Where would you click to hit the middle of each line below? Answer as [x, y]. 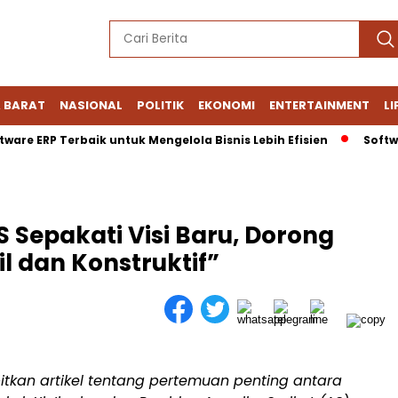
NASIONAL [91, 105]
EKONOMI [227, 105]
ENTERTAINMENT [319, 105]
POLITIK [160, 105]
